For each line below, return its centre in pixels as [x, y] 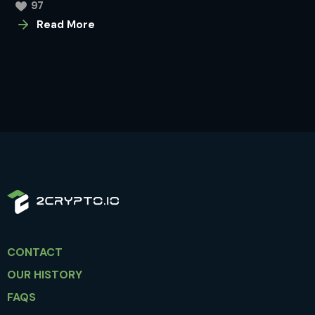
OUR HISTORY [45, 275]
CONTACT [35, 252]
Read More [66, 25]
